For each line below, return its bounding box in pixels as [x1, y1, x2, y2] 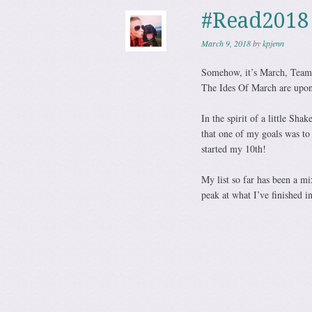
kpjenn [262, 38, 284, 49]
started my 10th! [201, 142, 266, 155]
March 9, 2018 [201, 38, 251, 49]
